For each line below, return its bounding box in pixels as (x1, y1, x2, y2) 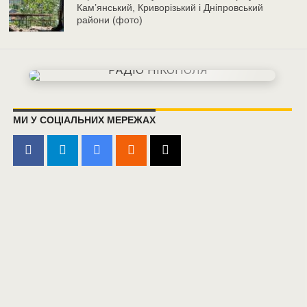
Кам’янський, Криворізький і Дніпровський (77, 1, 264, 13)
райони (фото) (77, 14, 143, 25)
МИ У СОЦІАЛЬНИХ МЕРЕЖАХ (12, 114, 156, 125)
